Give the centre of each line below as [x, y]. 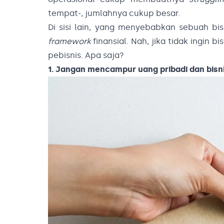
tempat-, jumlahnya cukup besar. [114, 13]
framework [69, 41]
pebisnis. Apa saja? [86, 55]
